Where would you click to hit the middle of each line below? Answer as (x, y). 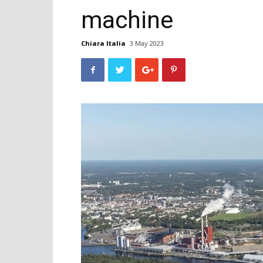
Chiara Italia (103, 43)
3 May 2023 (147, 43)
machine (127, 20)
